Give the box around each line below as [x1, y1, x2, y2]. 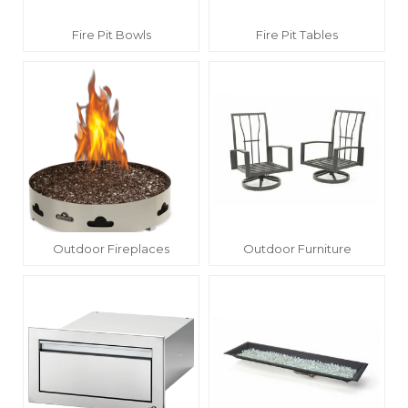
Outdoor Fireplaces [53, 241, 169, 257]
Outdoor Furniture [242, 241, 352, 257]
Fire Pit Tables [256, 27, 338, 43]
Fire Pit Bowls [71, 27, 151, 43]
